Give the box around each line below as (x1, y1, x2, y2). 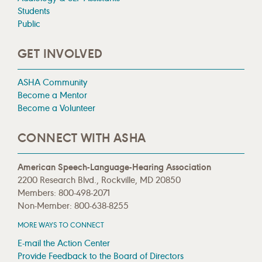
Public (18, 18, 40, 29)
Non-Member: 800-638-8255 (18, 199, 129, 211)
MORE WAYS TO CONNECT (18, 220, 104, 229)
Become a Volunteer (18, 102, 95, 114)
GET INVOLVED (18, 46, 103, 61)
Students (18, 5, 50, 16)
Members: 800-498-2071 (18, 187, 110, 198)
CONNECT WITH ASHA (18, 130, 146, 146)
